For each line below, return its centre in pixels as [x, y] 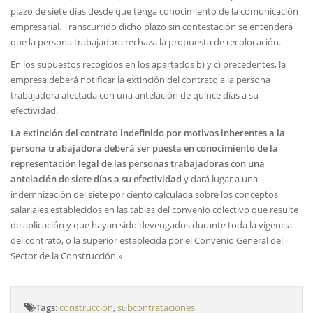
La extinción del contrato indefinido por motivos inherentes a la [148, 133]
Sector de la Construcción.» [66, 256]
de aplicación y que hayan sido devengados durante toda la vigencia [151, 225]
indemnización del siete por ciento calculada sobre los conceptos [144, 194]
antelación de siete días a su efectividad [96, 179]
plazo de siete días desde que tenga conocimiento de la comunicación [154, 11]
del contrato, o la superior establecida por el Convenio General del [147, 240]
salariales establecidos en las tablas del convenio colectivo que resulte [154, 210]
